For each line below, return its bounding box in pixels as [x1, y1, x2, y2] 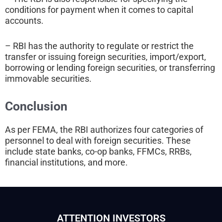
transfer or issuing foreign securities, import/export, [5, 51, 206, 62]
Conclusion [5, 99, 67, 113]
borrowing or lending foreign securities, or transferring [5, 62, 215, 73]
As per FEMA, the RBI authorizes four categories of [5, 124, 203, 135]
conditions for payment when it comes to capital [5, 4, 193, 15]
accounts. [5, 15, 46, 26]
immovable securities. [5, 73, 94, 84]
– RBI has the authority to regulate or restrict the [5, 40, 194, 51]
